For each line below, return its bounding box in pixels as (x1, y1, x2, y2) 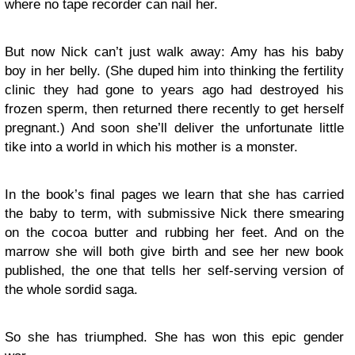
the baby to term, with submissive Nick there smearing (5, 206, 344, 221)
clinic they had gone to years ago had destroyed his (5, 82, 344, 97)
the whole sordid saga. (5, 282, 138, 297)
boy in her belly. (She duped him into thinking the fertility (5, 63, 344, 78)
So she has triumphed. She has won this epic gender (5, 330, 344, 345)
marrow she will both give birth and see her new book (5, 244, 344, 259)
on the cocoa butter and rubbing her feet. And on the (5, 225, 344, 240)
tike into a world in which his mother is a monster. (5, 139, 298, 155)
